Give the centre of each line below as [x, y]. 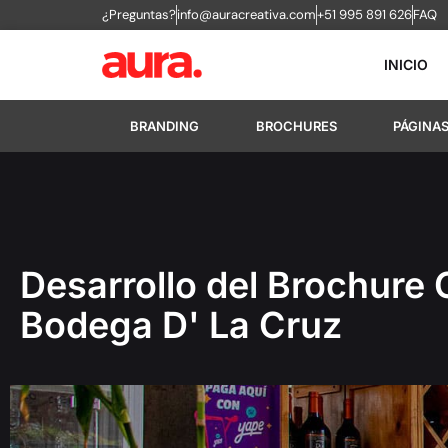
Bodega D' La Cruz [181, 325]
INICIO [406, 64]
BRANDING [165, 126]
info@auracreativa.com [246, 14]
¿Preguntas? [139, 14]
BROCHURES [296, 126]
